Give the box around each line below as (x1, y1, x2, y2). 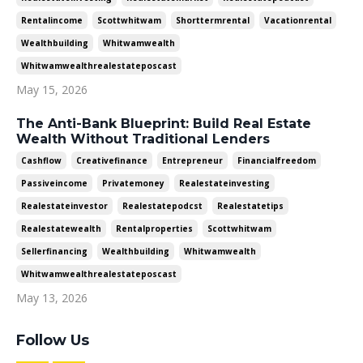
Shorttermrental (176, 14, 250, 26)
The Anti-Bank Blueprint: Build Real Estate (16, 115, 311, 131)
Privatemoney (102, 177, 164, 189)
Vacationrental (264, 14, 331, 26)
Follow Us (16, 331, 89, 349)
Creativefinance (76, 154, 147, 166)
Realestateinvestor (21, 199, 108, 211)
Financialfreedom (237, 154, 316, 166)
